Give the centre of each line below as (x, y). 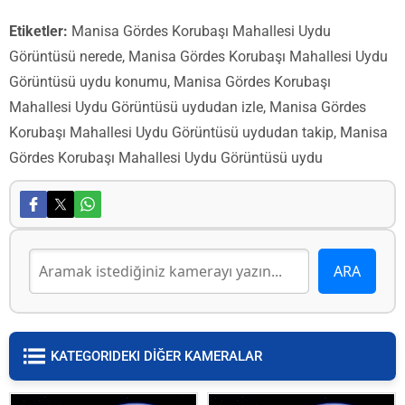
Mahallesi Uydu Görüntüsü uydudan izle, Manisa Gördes (188, 107)
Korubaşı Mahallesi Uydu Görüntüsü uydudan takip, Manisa (198, 132)
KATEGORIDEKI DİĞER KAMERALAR (156, 356)
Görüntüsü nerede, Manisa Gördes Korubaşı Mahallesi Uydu (198, 57)
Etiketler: (38, 31)
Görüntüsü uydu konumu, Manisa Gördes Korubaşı (170, 82)
